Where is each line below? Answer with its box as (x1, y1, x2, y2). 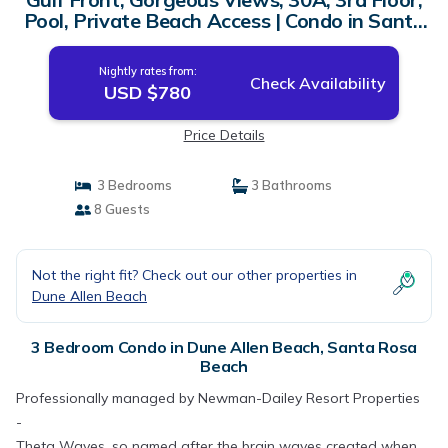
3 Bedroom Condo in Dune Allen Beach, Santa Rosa (31, 337, 417, 357)
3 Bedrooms (90, 177, 172, 193)
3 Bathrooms (248, 177, 332, 193)
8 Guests (90, 201, 150, 217)
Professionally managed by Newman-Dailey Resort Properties (16, 389, 420, 407)
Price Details (183, 126, 265, 144)
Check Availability (249, 73, 386, 93)
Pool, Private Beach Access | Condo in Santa (23, 8, 425, 33)
